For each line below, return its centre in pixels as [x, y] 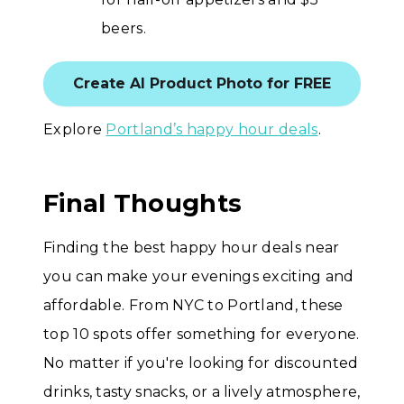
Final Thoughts [143, 204]
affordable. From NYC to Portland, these [193, 306]
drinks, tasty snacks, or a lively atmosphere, [202, 392]
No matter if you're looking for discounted [201, 363]
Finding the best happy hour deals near [192, 248]
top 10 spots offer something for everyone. [202, 335]
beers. [124, 29]
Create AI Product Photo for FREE [202, 84]
